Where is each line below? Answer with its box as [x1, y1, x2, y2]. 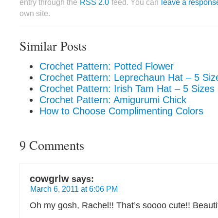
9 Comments [19, 136, 84, 153]
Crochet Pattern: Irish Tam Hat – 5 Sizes [39, 83, 215, 94]
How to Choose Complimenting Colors [39, 106, 203, 116]
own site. [19, 9, 50, 18]
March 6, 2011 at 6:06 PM [30, 184, 118, 193]
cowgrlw [30, 173, 69, 184]
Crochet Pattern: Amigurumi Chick [39, 94, 186, 105]
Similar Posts [19, 37, 87, 54]
